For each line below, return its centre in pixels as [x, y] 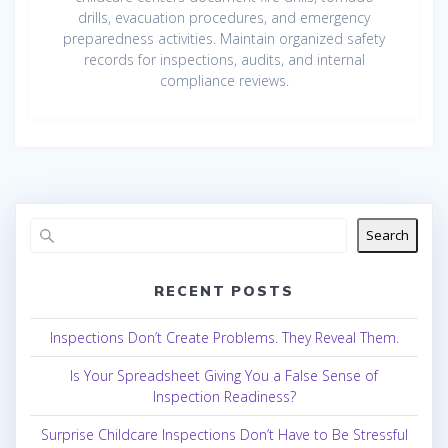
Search [387, 235]
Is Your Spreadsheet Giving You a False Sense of [224, 375]
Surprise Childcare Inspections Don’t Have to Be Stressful [224, 434]
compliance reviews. [224, 80]
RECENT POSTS [224, 290]
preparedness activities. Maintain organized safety [224, 38]
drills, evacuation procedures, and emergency [224, 17]
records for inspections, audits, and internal [224, 59]
